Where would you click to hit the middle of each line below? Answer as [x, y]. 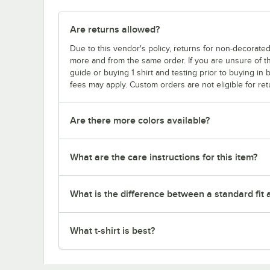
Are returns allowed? [115, 30]
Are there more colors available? [140, 121]
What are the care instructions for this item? [164, 158]
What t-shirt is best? [112, 231]
